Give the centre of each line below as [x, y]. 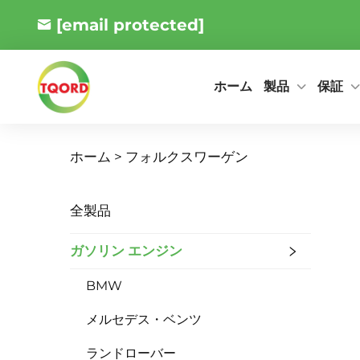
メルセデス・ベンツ [144, 319]
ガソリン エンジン [126, 251]
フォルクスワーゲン [187, 157]
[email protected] [130, 25]
